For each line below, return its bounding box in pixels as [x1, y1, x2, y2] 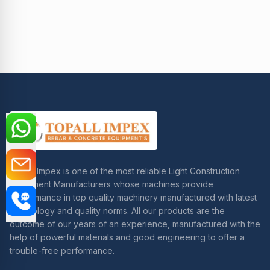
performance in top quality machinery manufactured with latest [10, 192, 257, 202]
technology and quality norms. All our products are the [10, 205, 225, 216]
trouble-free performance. [10, 245, 115, 256]
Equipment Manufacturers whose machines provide [10, 178, 213, 189]
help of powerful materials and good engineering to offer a [10, 231, 245, 242]
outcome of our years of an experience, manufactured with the [10, 218, 260, 229]
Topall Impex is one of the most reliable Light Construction [10, 165, 240, 176]
